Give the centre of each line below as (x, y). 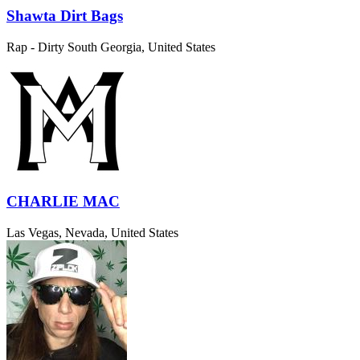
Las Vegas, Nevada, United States (92, 233)
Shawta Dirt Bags (65, 15)
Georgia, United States (158, 47)
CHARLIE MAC (63, 202)
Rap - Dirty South (52, 47)
